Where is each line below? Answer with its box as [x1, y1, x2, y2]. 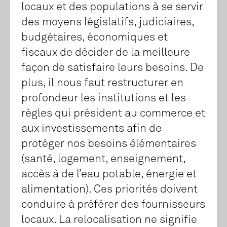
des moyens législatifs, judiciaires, [21, 17, 194, 28]
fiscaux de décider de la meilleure [21, 47, 190, 59]
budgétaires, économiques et [21, 32, 168, 44]
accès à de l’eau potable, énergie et [21, 169, 197, 180]
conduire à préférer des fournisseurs [21, 199, 205, 211]
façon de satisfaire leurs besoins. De [21, 62, 204, 74]
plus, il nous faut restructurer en [21, 78, 183, 89]
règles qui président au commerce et [21, 108, 205, 120]
